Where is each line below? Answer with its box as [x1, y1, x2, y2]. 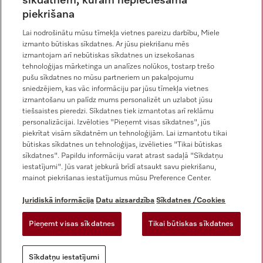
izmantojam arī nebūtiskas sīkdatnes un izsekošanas [22, 52, 195, 59]
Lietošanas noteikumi [9, 163, 86, 172]
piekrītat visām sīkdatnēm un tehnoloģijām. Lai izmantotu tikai [22, 130, 228, 137]
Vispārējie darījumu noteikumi [9, 130, 116, 139]
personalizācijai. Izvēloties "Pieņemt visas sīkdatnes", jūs [22, 119, 211, 126]
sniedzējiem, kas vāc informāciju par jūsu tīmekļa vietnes [22, 85, 209, 93]
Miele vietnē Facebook [52, 23, 132, 32]
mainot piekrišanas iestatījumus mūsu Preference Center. [22, 174, 212, 182]
